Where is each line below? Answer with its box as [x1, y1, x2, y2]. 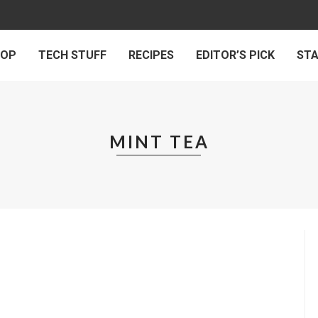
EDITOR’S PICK [196, 48, 275, 62]
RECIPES [128, 48, 174, 62]
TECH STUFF [38, 48, 106, 62]
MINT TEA [109, 131, 209, 152]
